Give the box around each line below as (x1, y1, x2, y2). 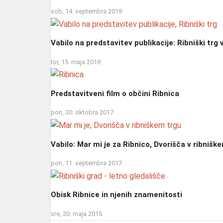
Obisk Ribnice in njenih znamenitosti (51, 190, 182, 200)
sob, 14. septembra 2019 (51, 7, 122, 15)
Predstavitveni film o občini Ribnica (51, 89, 179, 98)
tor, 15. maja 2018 (51, 58, 101, 66)
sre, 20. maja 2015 (51, 210, 102, 218)
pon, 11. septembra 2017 (51, 159, 122, 167)
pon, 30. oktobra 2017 (51, 109, 113, 116)
